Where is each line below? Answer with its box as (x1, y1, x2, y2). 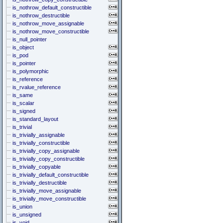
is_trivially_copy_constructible (12, 156, 85, 162)
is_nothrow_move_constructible (12, 28, 89, 34)
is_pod (12, 52, 28, 58)
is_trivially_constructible (12, 140, 70, 146)
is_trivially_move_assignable (12, 188, 81, 194)
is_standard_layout (12, 116, 58, 122)
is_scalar (12, 100, 34, 106)
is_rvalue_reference (12, 84, 61, 90)
